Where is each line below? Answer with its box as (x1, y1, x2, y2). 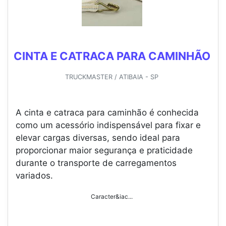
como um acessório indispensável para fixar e (16, 120, 201, 131)
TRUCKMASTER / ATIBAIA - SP (65, 73, 158, 81)
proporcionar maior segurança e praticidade (16, 145, 193, 156)
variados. (16, 171, 55, 181)
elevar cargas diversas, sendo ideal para (16, 133, 180, 143)
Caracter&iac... (91, 193, 133, 201)
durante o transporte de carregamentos (16, 158, 177, 168)
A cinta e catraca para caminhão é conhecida (16, 107, 199, 118)
